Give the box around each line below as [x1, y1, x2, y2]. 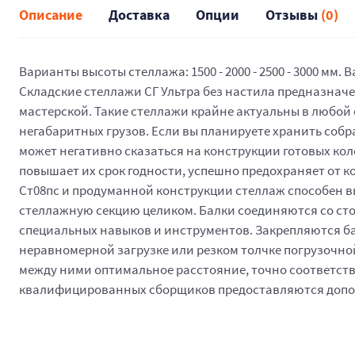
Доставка [109, 6, 170, 24]
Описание [19, 6, 82, 24]
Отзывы [265, 6, 321, 24]
